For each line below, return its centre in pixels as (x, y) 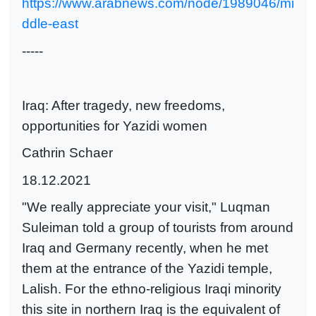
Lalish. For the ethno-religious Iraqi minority (152, 289)
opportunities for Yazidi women (115, 126)
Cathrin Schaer (67, 153)
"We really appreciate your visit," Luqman (146, 207)
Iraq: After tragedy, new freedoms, (123, 105)
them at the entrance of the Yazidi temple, (147, 269)
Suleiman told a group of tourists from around (158, 228)
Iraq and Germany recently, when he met (145, 248)
